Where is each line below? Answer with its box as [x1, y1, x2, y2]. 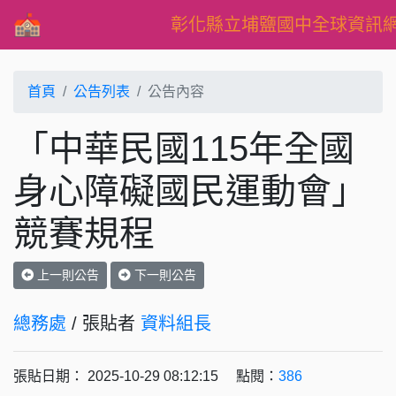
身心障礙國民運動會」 [13, 171, 367, 210]
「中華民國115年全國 [13, 129, 354, 168]
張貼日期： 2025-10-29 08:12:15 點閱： [13, 369, 278, 384]
